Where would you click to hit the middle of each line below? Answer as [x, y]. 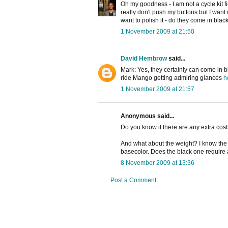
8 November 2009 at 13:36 [158, 163]
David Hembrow [144, 59]
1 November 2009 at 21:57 [158, 89]
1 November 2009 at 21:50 [158, 32]
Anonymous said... [147, 116]
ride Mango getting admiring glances [172, 78]
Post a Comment [133, 180]
